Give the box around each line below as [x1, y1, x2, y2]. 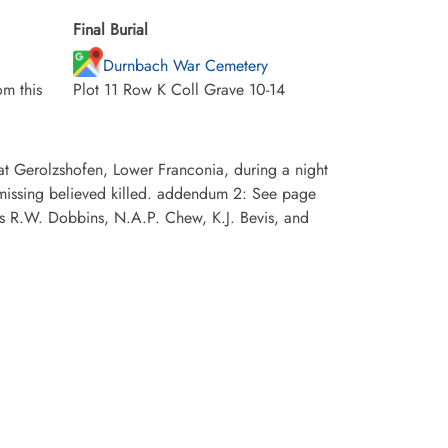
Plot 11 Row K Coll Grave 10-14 [73, 78, 285, 101]
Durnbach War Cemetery [103, 54, 268, 77]
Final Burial [73, 18, 148, 41]
